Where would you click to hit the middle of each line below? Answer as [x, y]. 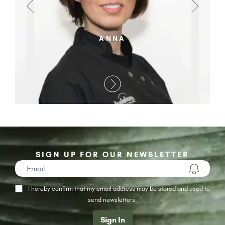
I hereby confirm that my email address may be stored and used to [119, 188]
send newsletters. [113, 199]
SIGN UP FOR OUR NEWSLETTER [113, 154]
